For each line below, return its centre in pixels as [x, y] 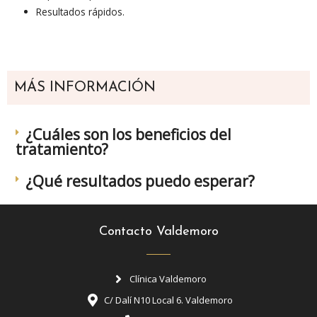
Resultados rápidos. [81, 12]
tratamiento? [62, 149]
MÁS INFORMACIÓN [85, 87]
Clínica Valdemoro [168, 278]
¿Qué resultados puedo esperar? [140, 181]
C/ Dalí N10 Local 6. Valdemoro [168, 300]
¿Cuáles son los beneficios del [128, 134]
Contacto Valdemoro [158, 231]
